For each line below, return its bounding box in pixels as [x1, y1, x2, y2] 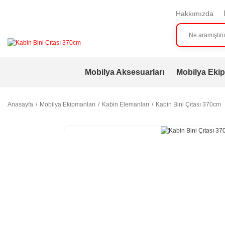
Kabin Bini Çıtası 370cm [156, 101, 221, 108]
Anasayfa [8, 101, 33, 108]
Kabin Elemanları [102, 101, 149, 108]
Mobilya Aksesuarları [84, 68, 164, 76]
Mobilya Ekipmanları [40, 101, 95, 108]
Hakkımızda [175, 10, 213, 18]
